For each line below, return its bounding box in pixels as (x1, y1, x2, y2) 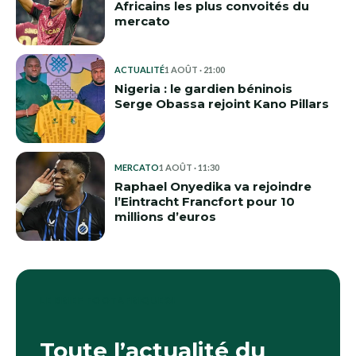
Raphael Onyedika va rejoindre (114, 179, 311, 194)
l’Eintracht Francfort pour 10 (114, 194, 295, 209)
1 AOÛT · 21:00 (164, 64, 225, 75)
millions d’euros (114, 209, 216, 224)
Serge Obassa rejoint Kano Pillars (114, 96, 329, 111)
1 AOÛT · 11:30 (159, 162, 219, 172)
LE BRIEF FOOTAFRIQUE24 (40, 295, 176, 305)
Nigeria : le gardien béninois (114, 81, 292, 96)
